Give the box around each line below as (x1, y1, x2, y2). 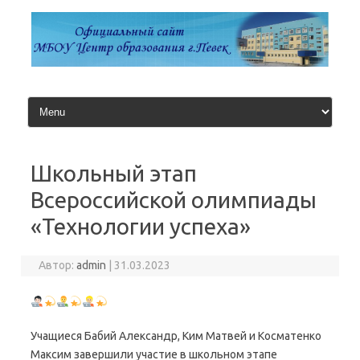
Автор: (39, 259, 77, 272)
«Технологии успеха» (31, 214, 251, 239)
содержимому (18, 21, 95, 34)
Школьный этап (31, 161, 197, 186)
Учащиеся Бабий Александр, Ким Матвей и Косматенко (31, 329, 321, 343)
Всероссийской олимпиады (31, 187, 317, 213)
